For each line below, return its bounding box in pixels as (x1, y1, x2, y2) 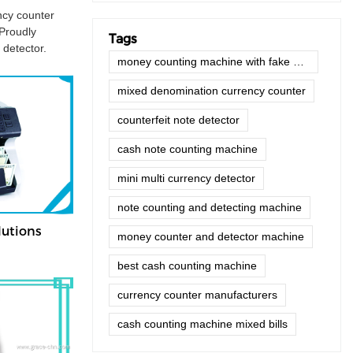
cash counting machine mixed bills (117, 318, 288, 331)
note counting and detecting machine (117, 201, 302, 214)
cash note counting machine (117, 143, 258, 156)
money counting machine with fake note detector (293, 55, 304, 69)
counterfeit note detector (117, 113, 240, 127)
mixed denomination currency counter (117, 84, 306, 98)
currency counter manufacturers (117, 288, 277, 302)
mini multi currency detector (117, 172, 255, 185)
